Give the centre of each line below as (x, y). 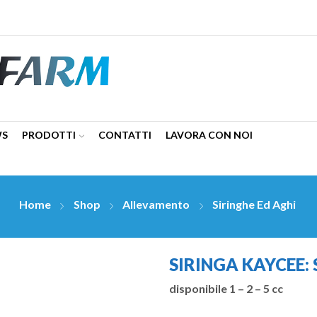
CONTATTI (125, 135)
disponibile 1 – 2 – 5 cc (226, 288)
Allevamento (156, 204)
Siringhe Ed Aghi (254, 204)
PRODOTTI (49, 135)
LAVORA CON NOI (209, 135)
